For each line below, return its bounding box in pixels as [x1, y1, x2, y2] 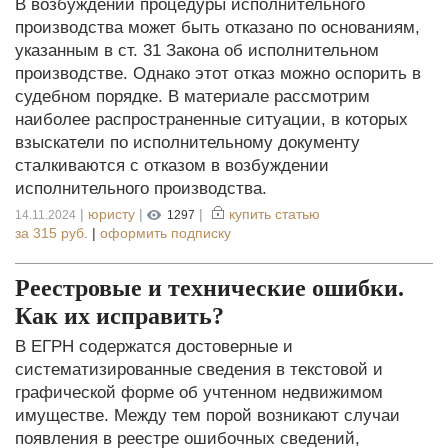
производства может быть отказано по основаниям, [15, 17, 420, 37]
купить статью [229, 206, 320, 222]
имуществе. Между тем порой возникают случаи [15, 405, 400, 425]
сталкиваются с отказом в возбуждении [15, 155, 329, 175]
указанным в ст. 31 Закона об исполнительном [15, 40, 379, 60]
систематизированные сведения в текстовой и [15, 359, 383, 379]
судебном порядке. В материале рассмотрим [15, 86, 370, 106]
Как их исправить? [15, 302, 224, 329]
